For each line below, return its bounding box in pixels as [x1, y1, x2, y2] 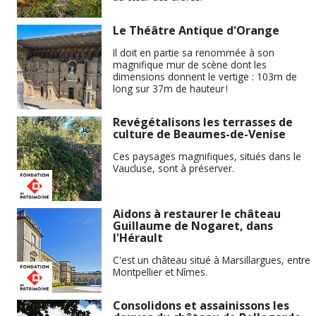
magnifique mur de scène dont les [113, 57, 267, 71]
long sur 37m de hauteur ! [113, 81, 228, 95]
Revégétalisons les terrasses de [113, 114, 293, 130]
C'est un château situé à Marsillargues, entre [113, 253, 310, 267]
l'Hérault [113, 230, 163, 246]
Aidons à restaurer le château [113, 206, 281, 222]
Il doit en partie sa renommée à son [113, 45, 274, 59]
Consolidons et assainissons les [113, 298, 289, 314]
